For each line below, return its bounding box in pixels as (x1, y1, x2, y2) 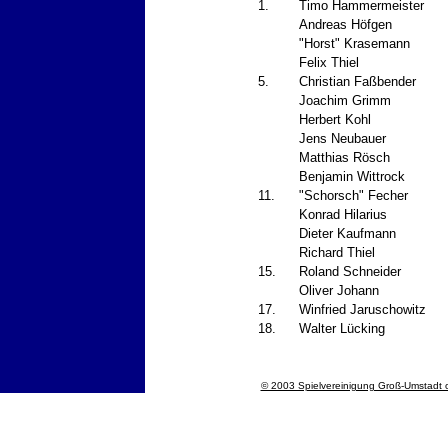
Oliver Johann (299, 283, 379, 299)
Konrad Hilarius (299, 207, 387, 223)
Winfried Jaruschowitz (299, 302, 426, 318)
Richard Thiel (299, 245, 375, 261)
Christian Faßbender (299, 74, 416, 90)
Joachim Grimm (299, 93, 391, 109)
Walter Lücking (299, 321, 385, 337)
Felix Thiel (299, 55, 359, 71)
